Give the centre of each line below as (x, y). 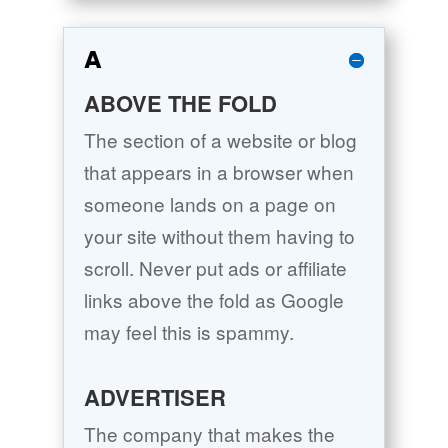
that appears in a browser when (218, 172)
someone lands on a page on (209, 204)
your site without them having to (219, 236)
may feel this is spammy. (188, 332)
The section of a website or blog (220, 140)
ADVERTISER (154, 397)
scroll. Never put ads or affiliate (215, 268)
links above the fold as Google (213, 300)
